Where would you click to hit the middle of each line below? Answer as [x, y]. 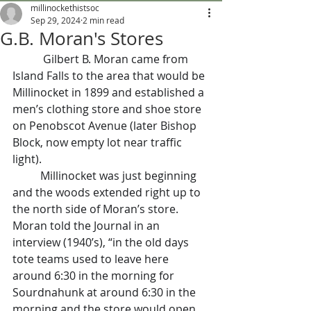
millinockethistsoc [65, 8]
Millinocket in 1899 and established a [110, 92]
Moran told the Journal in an [87, 226]
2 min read [103, 20]
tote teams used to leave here [92, 259]
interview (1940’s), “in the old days [102, 242]
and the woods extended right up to [108, 192]
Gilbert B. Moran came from [102, 59]
